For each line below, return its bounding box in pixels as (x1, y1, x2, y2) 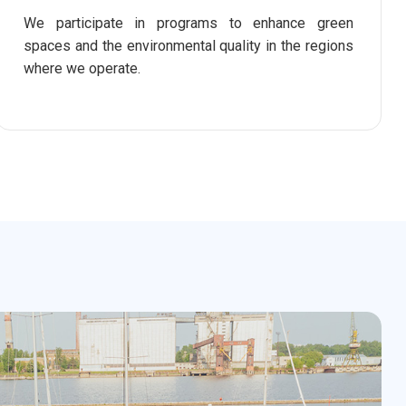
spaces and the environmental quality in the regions (24, 37, 353, 54)
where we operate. (24, 60, 140, 77)
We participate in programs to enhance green (24, 14, 353, 32)
